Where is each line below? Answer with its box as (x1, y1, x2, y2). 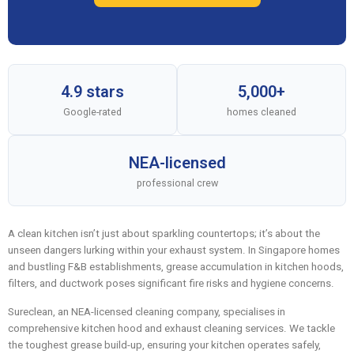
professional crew (136, 176, 218, 189)
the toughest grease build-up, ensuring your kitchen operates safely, (8, 338, 321, 351)
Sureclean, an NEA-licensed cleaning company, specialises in (8, 305, 285, 318)
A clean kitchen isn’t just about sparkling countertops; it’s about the (8, 227, 320, 239)
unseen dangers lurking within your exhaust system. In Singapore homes (8, 243, 340, 256)
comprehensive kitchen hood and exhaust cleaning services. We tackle (8, 322, 335, 334)
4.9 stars (61, 81, 124, 101)
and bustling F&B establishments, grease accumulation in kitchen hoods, (8, 260, 344, 273)
